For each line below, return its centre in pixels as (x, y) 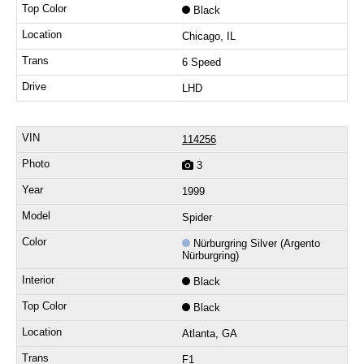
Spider (197, 218)
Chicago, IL (209, 37)
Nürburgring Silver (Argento (257, 244)
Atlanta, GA (210, 334)
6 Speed (201, 63)
